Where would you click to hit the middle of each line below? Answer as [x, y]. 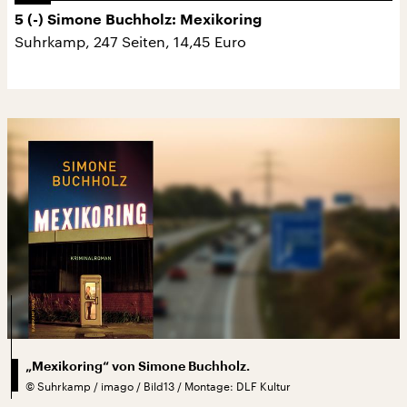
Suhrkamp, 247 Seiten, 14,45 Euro [130, 41]
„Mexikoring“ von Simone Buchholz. [138, 366]
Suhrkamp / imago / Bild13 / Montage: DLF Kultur [164, 386]
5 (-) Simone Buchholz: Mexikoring [138, 20]
